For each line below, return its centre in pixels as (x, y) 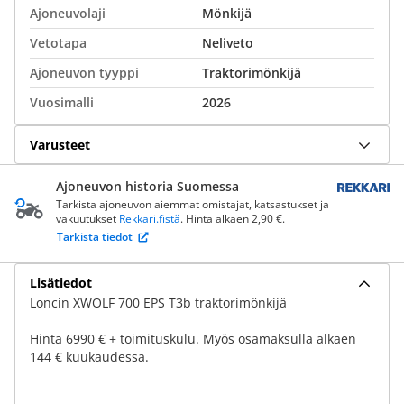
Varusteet (60, 144)
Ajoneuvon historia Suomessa (147, 186)
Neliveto (228, 43)
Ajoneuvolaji (68, 13)
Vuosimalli (62, 102)
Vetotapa (58, 43)
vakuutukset (87, 219)
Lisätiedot (61, 282)
